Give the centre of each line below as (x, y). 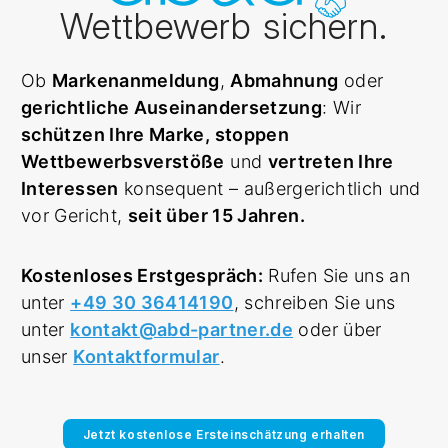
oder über (337, 329)
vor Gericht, (74, 215)
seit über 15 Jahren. (216, 215)
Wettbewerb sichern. (224, 25)
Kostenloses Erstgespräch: (142, 275)
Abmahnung (284, 80)
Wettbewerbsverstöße (123, 161)
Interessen (70, 188)
